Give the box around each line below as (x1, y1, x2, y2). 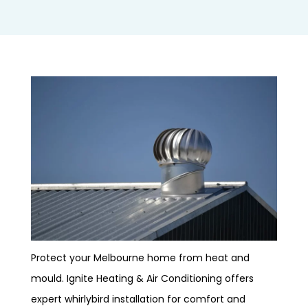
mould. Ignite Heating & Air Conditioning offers (31, 271, 254, 285)
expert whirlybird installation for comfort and (31, 291, 245, 306)
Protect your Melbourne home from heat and (31, 250, 250, 265)
